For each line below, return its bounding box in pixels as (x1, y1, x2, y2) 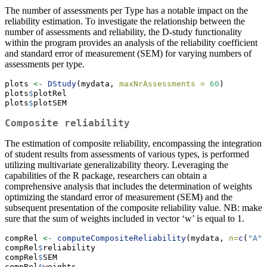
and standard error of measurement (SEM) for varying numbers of (5, 48, 252, 59)
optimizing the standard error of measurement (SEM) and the (5, 192, 232, 203)
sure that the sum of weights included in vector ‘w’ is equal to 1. (5, 213, 244, 224)
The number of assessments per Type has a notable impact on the (5, 5, 248, 16)
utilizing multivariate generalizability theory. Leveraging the (5, 160, 228, 170)
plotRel (33, 89, 67, 98)
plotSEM (33, 98, 67, 108)
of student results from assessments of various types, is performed (5, 149, 249, 160)
